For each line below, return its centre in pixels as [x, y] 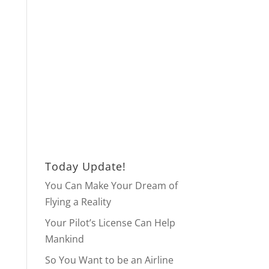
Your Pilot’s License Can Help [110, 223]
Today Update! [85, 166]
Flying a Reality [78, 202]
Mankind [64, 239]
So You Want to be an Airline [109, 260]
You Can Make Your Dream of [111, 186]
